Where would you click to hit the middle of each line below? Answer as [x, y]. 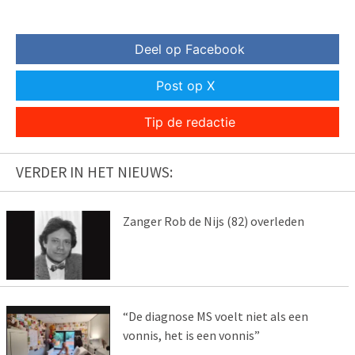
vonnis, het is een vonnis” [191, 336]
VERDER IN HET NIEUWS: [94, 172]
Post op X [185, 86]
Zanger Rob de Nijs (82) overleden [213, 221]
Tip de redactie [189, 122]
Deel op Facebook [189, 50]
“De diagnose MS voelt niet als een [215, 317]
